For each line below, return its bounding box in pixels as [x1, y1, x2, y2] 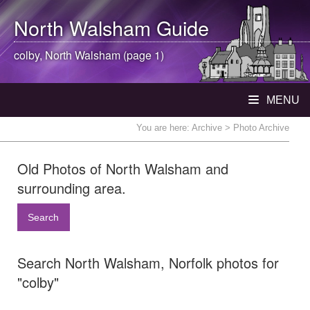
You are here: [136, 122, 192, 133]
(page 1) [120, 47, 164, 63]
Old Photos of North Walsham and [17, 158, 228, 179]
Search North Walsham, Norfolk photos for [17, 253, 279, 273]
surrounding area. [17, 178, 126, 198]
